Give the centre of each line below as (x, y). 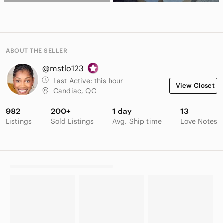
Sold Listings (72, 121)
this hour (109, 80)
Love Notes (199, 121)
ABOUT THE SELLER (37, 50)
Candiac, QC (75, 90)
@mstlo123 (63, 68)
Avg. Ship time (137, 121)
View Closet (195, 85)
